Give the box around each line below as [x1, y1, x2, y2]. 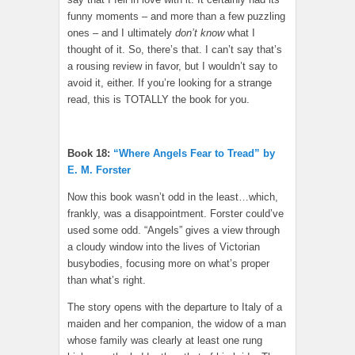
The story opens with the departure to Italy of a [67, 301, 282, 314]
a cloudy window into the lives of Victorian [67, 241, 260, 254]
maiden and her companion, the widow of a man [67, 318, 286, 330]
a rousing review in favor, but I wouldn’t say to [67, 60, 277, 73]
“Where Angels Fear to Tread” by [113, 147, 275, 160]
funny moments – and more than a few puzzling [67, 10, 285, 23]
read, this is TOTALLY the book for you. [67, 94, 250, 106]
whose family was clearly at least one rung [67, 334, 262, 347]
